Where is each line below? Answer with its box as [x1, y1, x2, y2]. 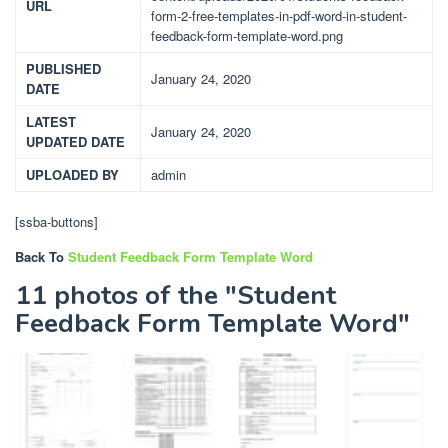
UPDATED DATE [26, 132, 125, 152]
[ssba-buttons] [15, 212, 98, 232]
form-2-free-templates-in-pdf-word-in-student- [151, 6, 407, 26]
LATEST [26, 112, 76, 132]
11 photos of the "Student [15, 278, 336, 314]
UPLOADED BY [26, 165, 119, 185]
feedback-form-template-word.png [151, 26, 343, 46]
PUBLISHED [26, 59, 101, 79]
